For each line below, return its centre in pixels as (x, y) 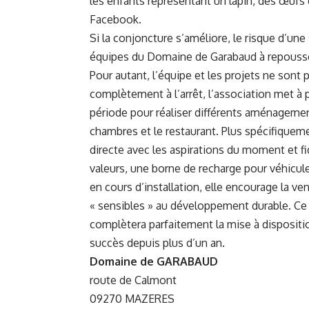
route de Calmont (133, 280)
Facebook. (117, 19)
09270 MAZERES (132, 298)
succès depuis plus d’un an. (157, 242)
